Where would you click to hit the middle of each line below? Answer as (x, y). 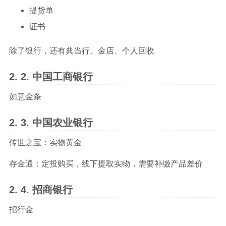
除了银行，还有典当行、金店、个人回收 (82, 51)
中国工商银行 (63, 77)
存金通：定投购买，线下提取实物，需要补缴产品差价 (106, 164)
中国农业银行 (63, 123)
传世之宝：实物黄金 (45, 143)
